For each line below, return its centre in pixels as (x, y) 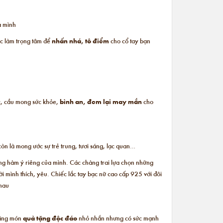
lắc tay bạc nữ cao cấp (99, 174)
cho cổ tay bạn (130, 41)
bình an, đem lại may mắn (100, 102)
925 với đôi (145, 174)
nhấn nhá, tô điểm (80, 41)
